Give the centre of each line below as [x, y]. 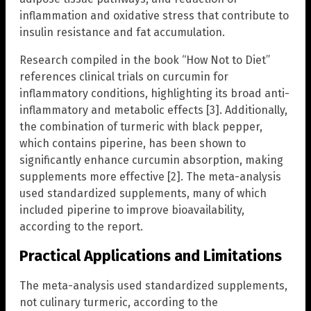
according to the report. [81, 227]
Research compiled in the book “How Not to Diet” [145, 60]
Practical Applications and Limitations [151, 256]
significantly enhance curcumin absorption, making [151, 160]
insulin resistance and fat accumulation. [122, 33]
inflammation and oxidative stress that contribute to [154, 16]
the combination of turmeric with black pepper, [141, 127]
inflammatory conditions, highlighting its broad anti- [154, 94]
